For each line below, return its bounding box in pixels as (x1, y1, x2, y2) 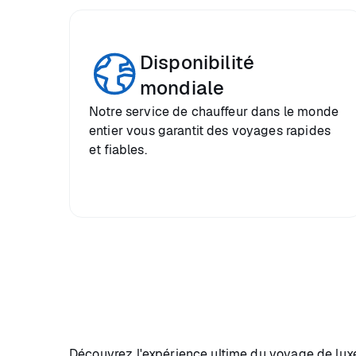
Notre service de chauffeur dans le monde (89, 103, 339, 120)
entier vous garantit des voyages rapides (89, 122, 331, 139)
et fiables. (89, 141, 147, 158)
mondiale (140, 75, 225, 100)
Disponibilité (140, 50, 254, 75)
